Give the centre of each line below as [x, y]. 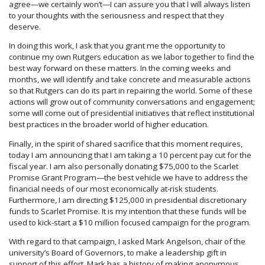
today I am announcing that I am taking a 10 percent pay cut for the [130, 155]
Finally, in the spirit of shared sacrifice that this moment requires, [126, 143]
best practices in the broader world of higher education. [109, 125]
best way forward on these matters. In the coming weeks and [120, 68]
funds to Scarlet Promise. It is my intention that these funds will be [128, 211]
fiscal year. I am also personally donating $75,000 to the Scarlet [124, 166]
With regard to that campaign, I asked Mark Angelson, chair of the [127, 242]
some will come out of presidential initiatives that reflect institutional [132, 113]
